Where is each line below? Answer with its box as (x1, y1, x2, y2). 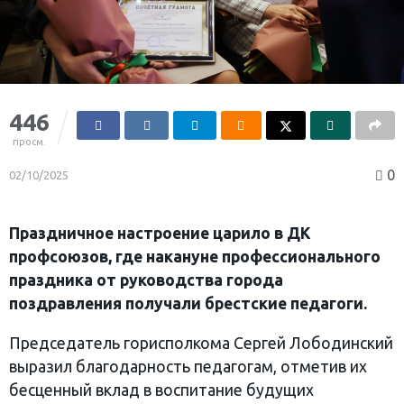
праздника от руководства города (9, 271, 283, 289)
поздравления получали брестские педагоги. (9, 295, 367, 313)
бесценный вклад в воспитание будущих (9, 381, 314, 399)
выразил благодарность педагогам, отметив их (9, 357, 367, 375)
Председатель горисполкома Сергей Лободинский (9, 334, 393, 352)
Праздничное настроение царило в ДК (9, 225, 311, 243)
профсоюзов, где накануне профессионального (9, 248, 381, 266)
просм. (13, 136, 46, 148)
